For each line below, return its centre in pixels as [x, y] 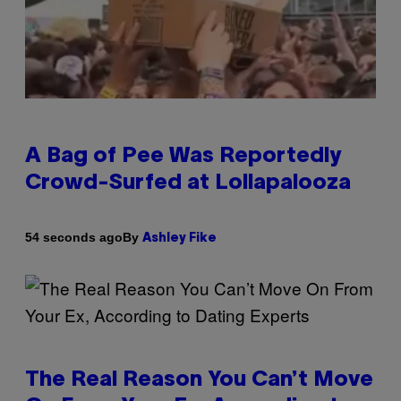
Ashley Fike [179, 238]
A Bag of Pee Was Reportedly [183, 156]
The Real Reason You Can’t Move [199, 380]
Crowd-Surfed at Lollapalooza [188, 183]
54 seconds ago [74, 238]
